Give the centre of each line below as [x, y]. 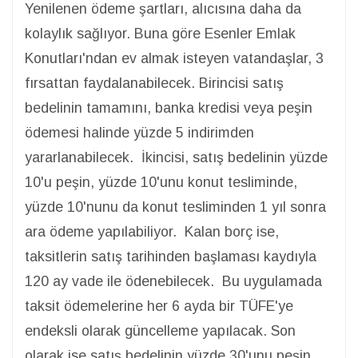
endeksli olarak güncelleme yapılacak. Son [160, 330]
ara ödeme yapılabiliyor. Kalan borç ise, [152, 231]
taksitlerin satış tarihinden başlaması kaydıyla [171, 256]
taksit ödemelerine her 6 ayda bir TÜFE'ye [159, 306]
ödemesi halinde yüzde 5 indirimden [139, 132]
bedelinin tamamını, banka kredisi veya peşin [169, 107]
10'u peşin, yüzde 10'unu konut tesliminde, [161, 182]
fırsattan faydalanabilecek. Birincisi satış [154, 83]
